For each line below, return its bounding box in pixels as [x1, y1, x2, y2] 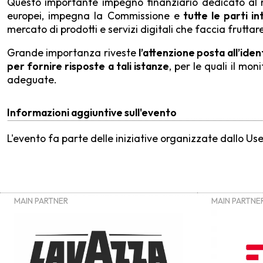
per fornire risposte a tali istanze [7, 59, 169, 73]
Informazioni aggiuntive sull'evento [7, 105, 177, 119]
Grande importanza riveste [7, 46, 139, 60]
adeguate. [7, 73, 57, 87]
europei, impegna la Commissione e [7, 8, 180, 22]
